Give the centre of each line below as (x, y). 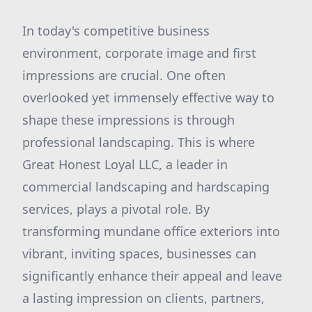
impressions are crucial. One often (124, 75)
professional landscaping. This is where (139, 142)
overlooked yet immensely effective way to (148, 97)
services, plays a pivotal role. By (116, 209)
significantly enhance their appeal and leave (152, 276)
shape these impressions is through (128, 120)
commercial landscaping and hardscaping (146, 187)
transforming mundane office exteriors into (151, 231)
